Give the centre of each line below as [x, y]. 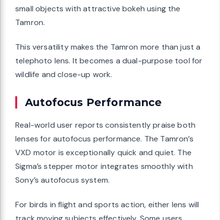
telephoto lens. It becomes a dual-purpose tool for [109, 61]
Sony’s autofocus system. [63, 180]
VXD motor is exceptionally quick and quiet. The [103, 153]
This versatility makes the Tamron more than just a [108, 47]
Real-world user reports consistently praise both [106, 125]
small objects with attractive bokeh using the [98, 9]
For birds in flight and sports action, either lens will [107, 205]
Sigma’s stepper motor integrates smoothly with [104, 166]
